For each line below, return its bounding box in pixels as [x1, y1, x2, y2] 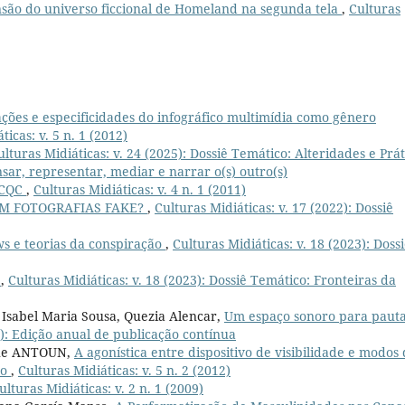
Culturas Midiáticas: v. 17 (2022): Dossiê [155, 198, 393, 216]
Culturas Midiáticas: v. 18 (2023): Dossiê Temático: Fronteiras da [8, 270, 396, 288]
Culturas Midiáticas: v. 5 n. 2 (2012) [18, 361, 231, 379]
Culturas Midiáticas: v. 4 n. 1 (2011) [33, 180, 246, 198]
